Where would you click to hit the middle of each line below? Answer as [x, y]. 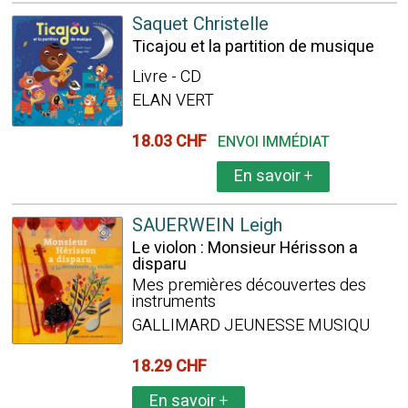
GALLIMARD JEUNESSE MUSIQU [250, 326]
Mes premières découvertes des [249, 286]
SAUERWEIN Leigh [207, 225]
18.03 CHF [173, 142]
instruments [173, 302]
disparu [159, 265]
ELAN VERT [173, 101]
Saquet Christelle [200, 24]
